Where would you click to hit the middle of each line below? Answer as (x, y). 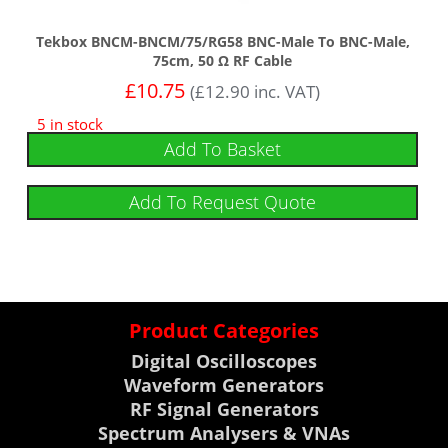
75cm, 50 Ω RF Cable (223, 61)
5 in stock (70, 124)
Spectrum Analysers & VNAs (224, 433)
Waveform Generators (224, 385)
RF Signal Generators (224, 409)
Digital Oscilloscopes (224, 361)
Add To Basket (223, 149)
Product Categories (224, 331)
